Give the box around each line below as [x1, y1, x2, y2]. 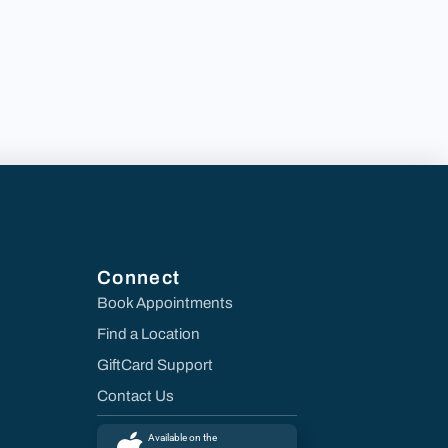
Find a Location [97, 325, 200, 342]
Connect [97, 266, 181, 288]
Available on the [148, 431, 217, 443]
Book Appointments [97, 294, 233, 311]
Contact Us [97, 387, 174, 404]
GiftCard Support [97, 356, 213, 373]
